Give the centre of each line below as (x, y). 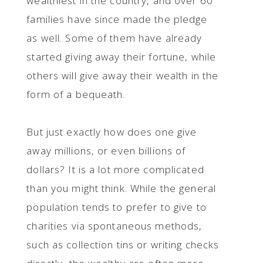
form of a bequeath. (76, 94)
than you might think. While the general (122, 188)
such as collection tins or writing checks (123, 245)
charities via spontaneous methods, (114, 226)
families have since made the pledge (117, 19)
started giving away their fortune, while (122, 57)
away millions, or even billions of (106, 151)
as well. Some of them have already (114, 38)
